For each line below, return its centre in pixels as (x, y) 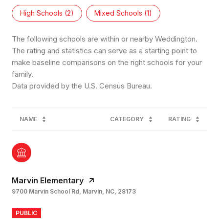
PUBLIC (26, 213)
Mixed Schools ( (120, 13)
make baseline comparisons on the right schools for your (107, 62)
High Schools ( (44, 13)
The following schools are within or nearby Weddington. (105, 39)
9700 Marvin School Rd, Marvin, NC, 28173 (74, 191)
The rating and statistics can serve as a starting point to (104, 50)
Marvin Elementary (48, 180)
